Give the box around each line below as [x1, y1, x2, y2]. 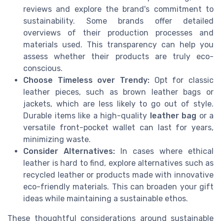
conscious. [23, 64, 63, 74]
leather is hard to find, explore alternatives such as [23, 158, 214, 168]
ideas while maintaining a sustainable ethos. [23, 194, 188, 204]
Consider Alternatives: [23, 147, 115, 156]
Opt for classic [149, 75, 214, 85]
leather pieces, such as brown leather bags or [23, 87, 214, 97]
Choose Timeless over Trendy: [23, 75, 149, 85]
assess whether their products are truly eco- [23, 52, 214, 62]
